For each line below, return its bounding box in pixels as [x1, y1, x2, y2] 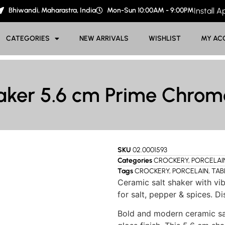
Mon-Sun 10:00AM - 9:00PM [107, 6, 194, 15]
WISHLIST [149, 34, 181, 43]
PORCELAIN [172, 167, 208, 175]
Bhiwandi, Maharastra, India [8, 6, 96, 15]
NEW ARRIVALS [79, 34, 129, 43]
